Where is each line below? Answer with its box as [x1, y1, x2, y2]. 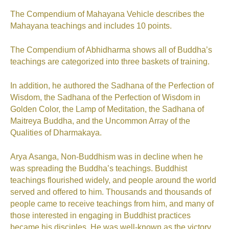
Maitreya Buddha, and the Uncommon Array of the [10, 117, 190, 126]
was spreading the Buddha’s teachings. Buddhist [10, 164, 187, 173]
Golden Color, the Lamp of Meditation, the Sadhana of [10, 105, 204, 114]
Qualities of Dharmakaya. [10, 128, 102, 138]
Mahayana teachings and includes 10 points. [10, 21, 172, 31]
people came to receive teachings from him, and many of [10, 199, 214, 209]
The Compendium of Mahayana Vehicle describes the [10, 10, 204, 19]
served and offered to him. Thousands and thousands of [10, 188, 211, 197]
